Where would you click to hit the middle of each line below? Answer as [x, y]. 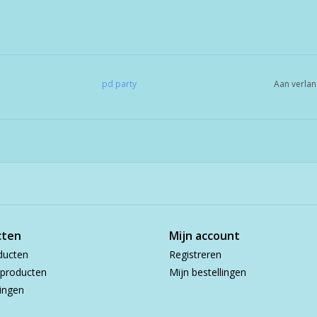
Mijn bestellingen [208, 272]
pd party [119, 83]
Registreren [195, 254]
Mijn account [204, 235]
